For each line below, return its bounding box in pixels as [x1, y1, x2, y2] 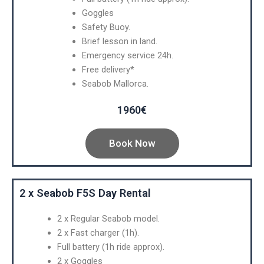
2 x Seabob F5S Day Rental [19, 186, 151, 199]
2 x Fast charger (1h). [57, 227, 139, 238]
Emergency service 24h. [81, 49, 173, 61]
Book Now [108, 137, 156, 149]
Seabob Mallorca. [81, 78, 148, 89]
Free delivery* [81, 64, 134, 75]
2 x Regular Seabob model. [57, 213, 160, 224]
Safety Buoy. [81, 21, 130, 32]
